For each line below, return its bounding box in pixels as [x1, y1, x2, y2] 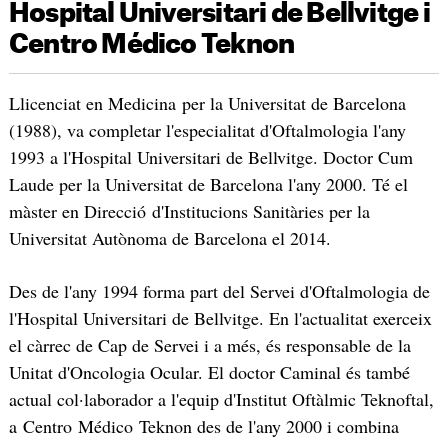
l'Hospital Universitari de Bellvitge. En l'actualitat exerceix [8, 306, 432, 331]
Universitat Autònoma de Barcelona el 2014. [8, 225, 331, 250]
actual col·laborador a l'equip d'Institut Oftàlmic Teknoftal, [8, 387, 434, 412]
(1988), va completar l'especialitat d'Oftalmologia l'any [8, 117, 406, 142]
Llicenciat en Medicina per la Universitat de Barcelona [8, 90, 406, 115]
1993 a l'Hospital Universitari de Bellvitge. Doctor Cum [8, 144, 413, 169]
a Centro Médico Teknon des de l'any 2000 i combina [8, 414, 399, 439]
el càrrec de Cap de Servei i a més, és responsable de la [8, 333, 411, 358]
